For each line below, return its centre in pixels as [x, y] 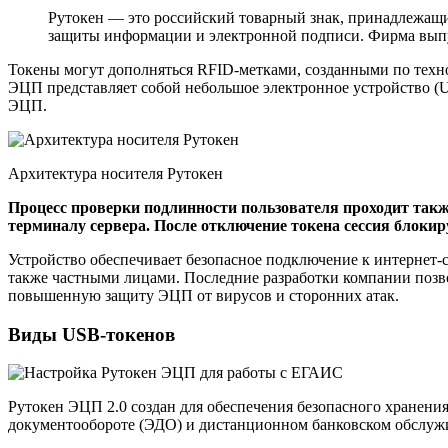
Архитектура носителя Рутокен [115, 173]
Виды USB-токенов [91, 334]
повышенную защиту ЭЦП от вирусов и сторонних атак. [203, 295]
